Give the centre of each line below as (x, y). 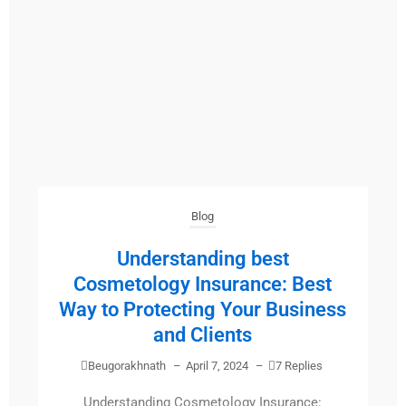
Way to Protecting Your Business (203, 310)
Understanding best (203, 259)
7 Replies (299, 366)
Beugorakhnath (126, 366)
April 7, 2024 (217, 366)
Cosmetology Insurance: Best (203, 285)
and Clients (203, 335)
